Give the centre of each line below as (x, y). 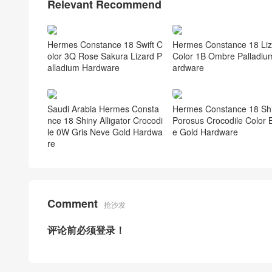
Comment (73, 204)
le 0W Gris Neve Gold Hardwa (105, 132)
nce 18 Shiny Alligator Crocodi (105, 121)
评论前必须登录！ (86, 230)
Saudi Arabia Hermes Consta (103, 109)
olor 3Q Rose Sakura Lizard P (105, 56)
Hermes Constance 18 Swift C (105, 45)
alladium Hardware (83, 68)
